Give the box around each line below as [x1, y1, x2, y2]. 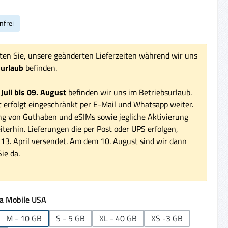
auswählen [45, 192, 86, 205]
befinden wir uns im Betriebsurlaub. [66, 85, 192, 98]
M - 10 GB [6, 212, 42, 224]
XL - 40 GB [99, 212, 137, 224]
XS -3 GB [151, 212, 183, 224]
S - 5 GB [55, 212, 85, 224]
